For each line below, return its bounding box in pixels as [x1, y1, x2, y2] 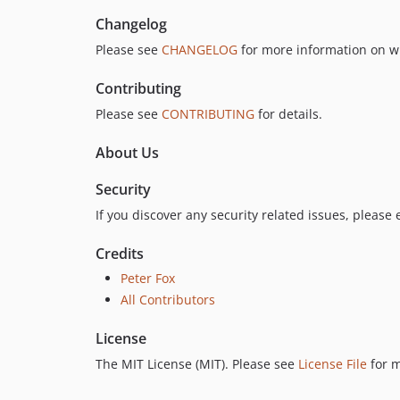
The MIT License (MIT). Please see [96, 354, 298, 372]
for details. [254, 105, 322, 123]
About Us [96, 143, 159, 163]
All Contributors [121, 290, 215, 308]
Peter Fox [121, 270, 175, 287]
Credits [96, 244, 144, 264]
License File [298, 354, 367, 372]
